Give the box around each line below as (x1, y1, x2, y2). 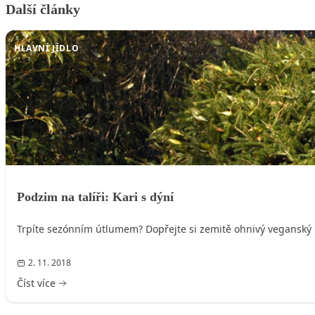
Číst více (17, 276, 56, 290)
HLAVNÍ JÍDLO (14, 41, 79, 54)
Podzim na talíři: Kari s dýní (17, 189, 174, 204)
